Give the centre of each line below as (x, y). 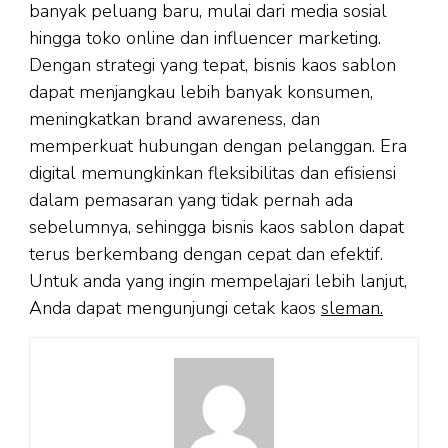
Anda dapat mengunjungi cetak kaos (175, 308)
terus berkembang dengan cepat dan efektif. (206, 254)
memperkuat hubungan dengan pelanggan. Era (218, 146)
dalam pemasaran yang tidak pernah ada (191, 200)
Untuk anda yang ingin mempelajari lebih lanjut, (218, 281)
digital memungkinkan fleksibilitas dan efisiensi (212, 173)
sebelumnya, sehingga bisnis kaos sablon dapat (216, 227)
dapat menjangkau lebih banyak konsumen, (201, 92)
